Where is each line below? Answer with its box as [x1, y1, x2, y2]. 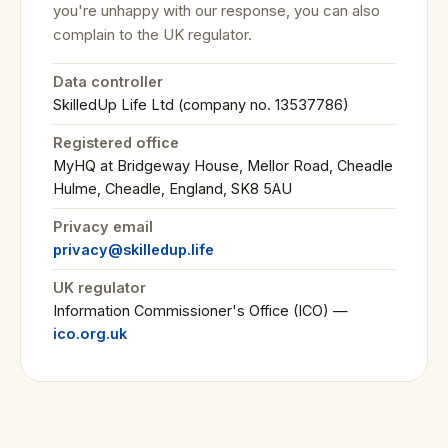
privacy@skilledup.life [53, 241, 214, 258]
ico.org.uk [53, 325, 127, 342]
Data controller [53, 73, 163, 90]
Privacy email [53, 218, 153, 235]
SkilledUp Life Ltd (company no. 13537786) [53, 96, 349, 113]
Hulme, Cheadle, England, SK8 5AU [53, 180, 292, 197]
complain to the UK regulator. [53, 25, 252, 44]
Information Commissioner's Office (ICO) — [53, 302, 348, 319]
